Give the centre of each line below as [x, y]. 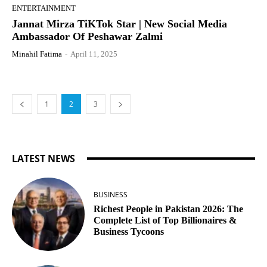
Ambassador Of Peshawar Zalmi [87, 37]
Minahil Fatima [37, 54]
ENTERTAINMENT [44, 8]
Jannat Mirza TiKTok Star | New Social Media [119, 24]
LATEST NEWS [44, 159]
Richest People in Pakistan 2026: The [169, 209]
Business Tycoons [129, 232]
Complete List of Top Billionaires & [165, 221]
